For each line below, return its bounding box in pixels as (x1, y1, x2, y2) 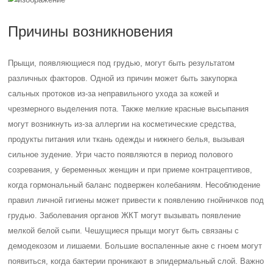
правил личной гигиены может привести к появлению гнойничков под (8, 196, 264, 205)
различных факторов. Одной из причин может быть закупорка (8, 74, 238, 83)
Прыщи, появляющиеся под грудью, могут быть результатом (8, 58, 235, 68)
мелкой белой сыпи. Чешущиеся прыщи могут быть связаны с (8, 226, 239, 235)
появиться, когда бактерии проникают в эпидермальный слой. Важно (8, 257, 264, 266)
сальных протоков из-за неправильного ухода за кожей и (8, 89, 219, 98)
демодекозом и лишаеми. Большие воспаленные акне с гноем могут (8, 241, 263, 250)
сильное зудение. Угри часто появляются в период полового (8, 150, 233, 159)
